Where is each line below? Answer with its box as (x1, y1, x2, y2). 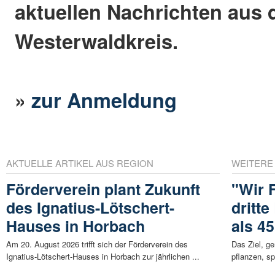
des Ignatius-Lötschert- (6, 196, 174, 219)
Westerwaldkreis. (15, 26, 179, 55)
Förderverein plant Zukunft (6, 178, 200, 201)
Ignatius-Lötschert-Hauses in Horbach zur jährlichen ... (6, 250, 199, 263)
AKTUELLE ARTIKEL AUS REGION (6, 157, 153, 170)
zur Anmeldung (31, 85, 177, 114)
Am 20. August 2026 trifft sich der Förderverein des (6, 238, 188, 250)
